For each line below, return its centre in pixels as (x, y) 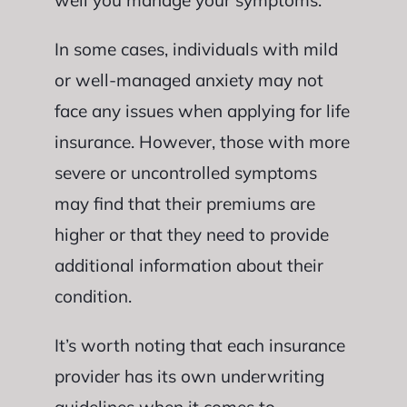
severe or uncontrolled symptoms (185, 173)
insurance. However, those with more (202, 142)
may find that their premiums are (184, 203)
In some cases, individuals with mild (196, 49)
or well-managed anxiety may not (189, 80)
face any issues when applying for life (202, 111)
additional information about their (189, 265)
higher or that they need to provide (191, 234)
